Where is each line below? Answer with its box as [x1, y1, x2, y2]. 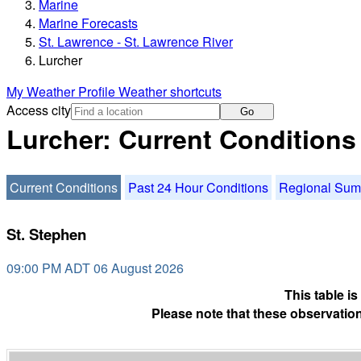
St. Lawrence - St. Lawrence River [39, 32, 233, 52]
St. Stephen [6, 222, 86, 245]
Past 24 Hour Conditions [128, 177, 268, 197]
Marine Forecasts [39, 14, 138, 33]
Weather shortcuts [118, 82, 222, 102]
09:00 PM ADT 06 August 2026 [6, 259, 184, 278]
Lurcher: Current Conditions [6, 120, 356, 158]
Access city [6, 101, 71, 120]
